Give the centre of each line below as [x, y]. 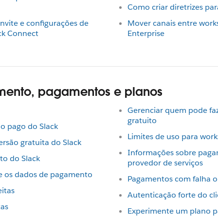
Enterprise [146, 33]
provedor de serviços [165, 163]
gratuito [142, 120]
